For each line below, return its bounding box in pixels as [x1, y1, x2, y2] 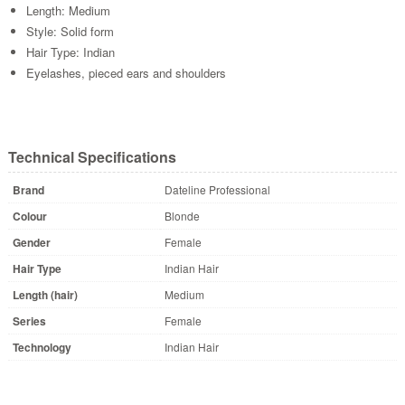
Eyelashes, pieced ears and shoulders [25, 63, 226, 81]
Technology [12, 338, 71, 355]
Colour [12, 207, 47, 224]
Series [12, 312, 46, 329]
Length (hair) [12, 286, 78, 303]
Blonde [164, 207, 200, 223]
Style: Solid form [25, 22, 114, 40]
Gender [12, 233, 51, 250]
